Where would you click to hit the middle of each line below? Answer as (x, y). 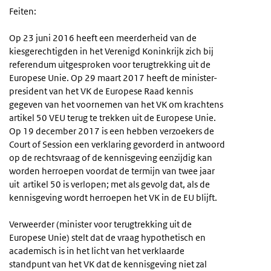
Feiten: (23, 11)
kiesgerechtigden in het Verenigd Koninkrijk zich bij (111, 51)
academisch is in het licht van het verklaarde (97, 251)
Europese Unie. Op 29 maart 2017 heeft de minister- (113, 78)
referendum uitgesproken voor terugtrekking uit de (110, 65)
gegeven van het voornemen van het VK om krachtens (116, 105)
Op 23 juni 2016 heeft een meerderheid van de (103, 38)
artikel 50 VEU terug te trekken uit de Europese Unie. (113, 118)
